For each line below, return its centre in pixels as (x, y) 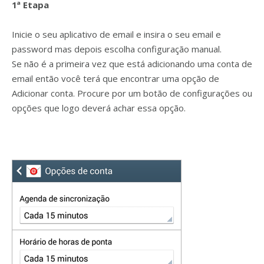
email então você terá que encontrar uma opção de (115, 78)
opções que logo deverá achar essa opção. (99, 108)
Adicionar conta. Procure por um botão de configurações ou (132, 93)
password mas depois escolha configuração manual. (117, 49)
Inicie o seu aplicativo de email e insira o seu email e (116, 34)
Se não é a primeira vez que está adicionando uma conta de (132, 64)
